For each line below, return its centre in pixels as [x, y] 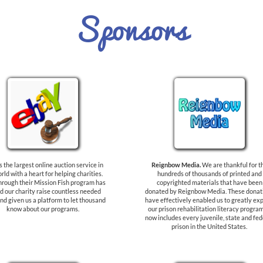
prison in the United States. [209, 226]
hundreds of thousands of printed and [209, 173]
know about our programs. [43, 209]
